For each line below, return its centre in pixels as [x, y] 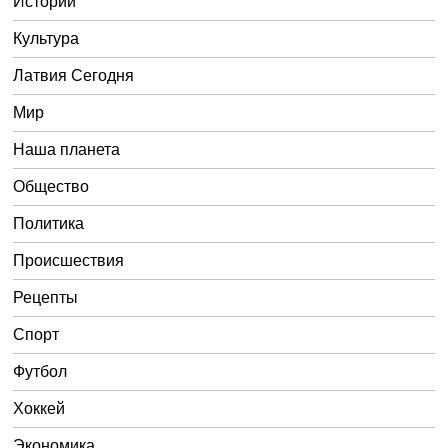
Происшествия [69, 261]
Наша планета [67, 150]
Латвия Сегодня [74, 76]
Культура [46, 39]
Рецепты [46, 298]
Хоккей [39, 409]
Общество [51, 187]
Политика [49, 224]
